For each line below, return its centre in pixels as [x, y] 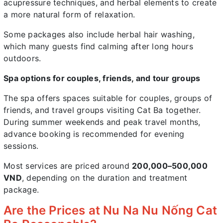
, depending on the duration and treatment [104, 178]
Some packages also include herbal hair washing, [99, 35]
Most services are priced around [68, 166]
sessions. [21, 146]
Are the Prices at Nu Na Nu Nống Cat [110, 211]
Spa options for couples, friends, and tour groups [102, 78]
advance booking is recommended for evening [94, 134]
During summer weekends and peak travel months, [102, 122]
